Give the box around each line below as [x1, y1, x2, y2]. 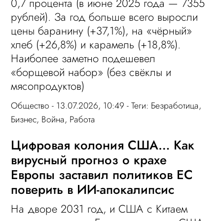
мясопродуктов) [11, 77, 85, 94]
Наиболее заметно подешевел [11, 50, 156, 66]
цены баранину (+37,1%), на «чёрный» [11, 22, 192, 38]
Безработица [151, 99, 199, 112]
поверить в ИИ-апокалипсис [11, 180, 175, 199]
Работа [70, 112, 96, 126]
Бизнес [11, 112, 37, 126]
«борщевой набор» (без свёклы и [11, 64, 172, 80]
